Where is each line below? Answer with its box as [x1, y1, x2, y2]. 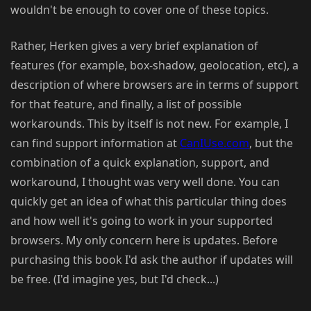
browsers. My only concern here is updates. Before [10, 233, 278, 249]
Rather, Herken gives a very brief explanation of [10, 38, 258, 54]
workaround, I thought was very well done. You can [10, 174, 280, 190]
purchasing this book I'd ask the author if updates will [10, 252, 293, 268]
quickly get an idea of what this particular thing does [10, 194, 287, 210]
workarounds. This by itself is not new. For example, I [10, 116, 288, 132]
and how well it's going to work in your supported [10, 213, 273, 229]
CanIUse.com [180, 135, 249, 151]
